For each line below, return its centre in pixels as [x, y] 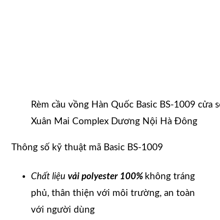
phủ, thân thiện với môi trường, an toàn [113, 193]
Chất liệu [48, 177]
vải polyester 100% [106, 177]
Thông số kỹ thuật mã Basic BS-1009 [87, 148]
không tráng [170, 177]
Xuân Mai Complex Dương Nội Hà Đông [114, 122]
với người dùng [63, 210]
